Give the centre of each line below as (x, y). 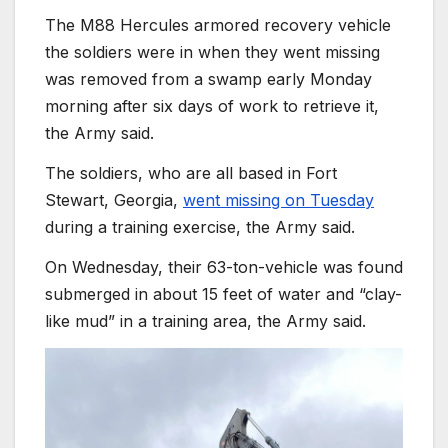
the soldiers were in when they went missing (212, 52)
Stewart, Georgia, (114, 199)
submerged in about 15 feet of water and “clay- (223, 293)
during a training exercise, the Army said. (200, 226)
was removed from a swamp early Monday (208, 79)
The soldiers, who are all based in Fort (191, 172)
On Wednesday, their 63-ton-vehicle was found (224, 266)
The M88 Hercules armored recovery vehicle (218, 25)
